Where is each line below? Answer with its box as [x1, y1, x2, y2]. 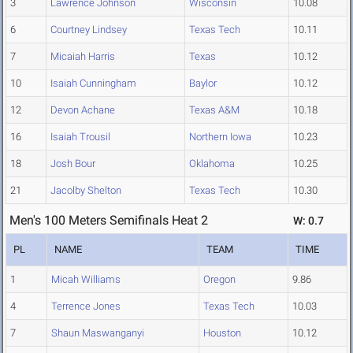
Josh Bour [50, 158, 95, 170]
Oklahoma [189, 158, 235, 170]
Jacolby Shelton [50, 184, 121, 197]
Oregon [203, 273, 236, 286]
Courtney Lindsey [50, 24, 127, 36]
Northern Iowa [189, 131, 251, 143]
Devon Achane [50, 104, 115, 117]
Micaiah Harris [50, 50, 115, 63]
